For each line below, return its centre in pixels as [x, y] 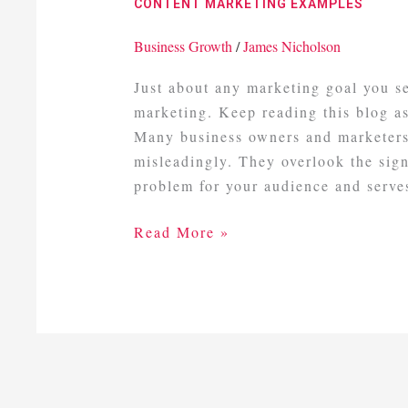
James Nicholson [291, 46]
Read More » [181, 231]
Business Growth [183, 46]
